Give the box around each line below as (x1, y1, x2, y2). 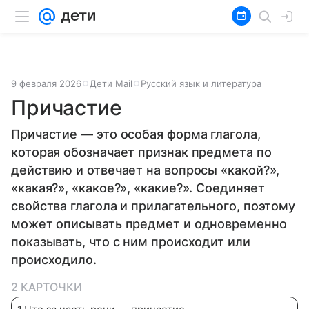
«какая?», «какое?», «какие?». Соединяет (11, 181, 265, 195)
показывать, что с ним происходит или (11, 235, 250, 249)
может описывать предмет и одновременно (11, 217, 287, 231)
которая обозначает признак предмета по (11, 145, 272, 159)
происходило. (11, 252, 97, 267)
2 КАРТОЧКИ (11, 280, 82, 294)
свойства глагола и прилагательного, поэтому (11, 199, 296, 213)
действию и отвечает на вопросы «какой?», (11, 163, 280, 177)
